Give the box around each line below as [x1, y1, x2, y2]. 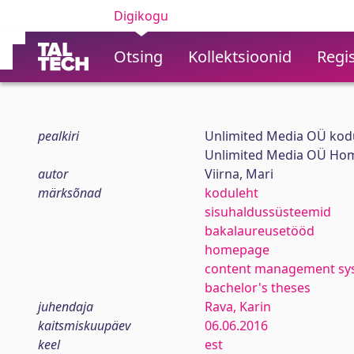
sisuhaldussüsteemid [204, 203, 331, 220]
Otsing [114, 46, 163, 67]
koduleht [204, 184, 258, 201]
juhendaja [38, 298, 93, 315]
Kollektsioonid [188, 46, 292, 67]
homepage [204, 241, 269, 258]
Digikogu [114, 7, 168, 24]
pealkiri [38, 127, 79, 145]
